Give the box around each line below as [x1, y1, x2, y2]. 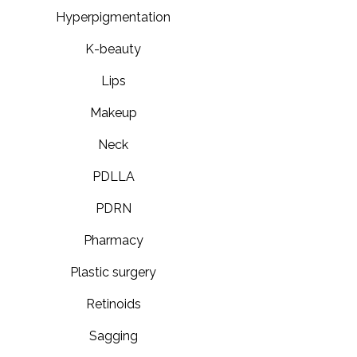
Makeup [89, 104, 137, 120]
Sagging [88, 328, 138, 343]
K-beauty [85, 41, 142, 57]
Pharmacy [83, 232, 143, 248]
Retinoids [85, 296, 141, 312]
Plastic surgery [70, 264, 157, 280]
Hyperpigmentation [56, 9, 171, 25]
